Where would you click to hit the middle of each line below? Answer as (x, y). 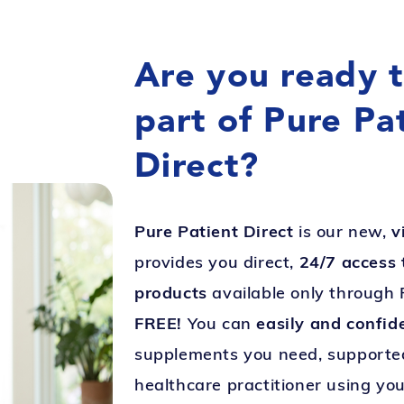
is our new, (343, 231)
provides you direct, (216, 262)
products (170, 293)
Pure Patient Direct (214, 231)
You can (219, 323)
